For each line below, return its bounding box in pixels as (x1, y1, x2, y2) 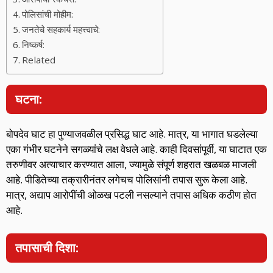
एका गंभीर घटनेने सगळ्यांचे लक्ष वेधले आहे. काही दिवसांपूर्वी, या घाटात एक (6, 142, 267, 157)
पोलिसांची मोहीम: (22, 8, 74, 21)
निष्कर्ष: (22, 38, 45, 51)
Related (22, 54, 56, 66)
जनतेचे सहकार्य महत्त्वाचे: (22, 23, 101, 36)
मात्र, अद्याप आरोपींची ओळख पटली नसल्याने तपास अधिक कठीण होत (6, 188, 257, 202)
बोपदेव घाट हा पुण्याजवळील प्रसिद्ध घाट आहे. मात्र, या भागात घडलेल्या (6, 127, 258, 141)
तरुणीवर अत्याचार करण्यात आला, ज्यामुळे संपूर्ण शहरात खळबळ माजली (6, 157, 257, 172)
